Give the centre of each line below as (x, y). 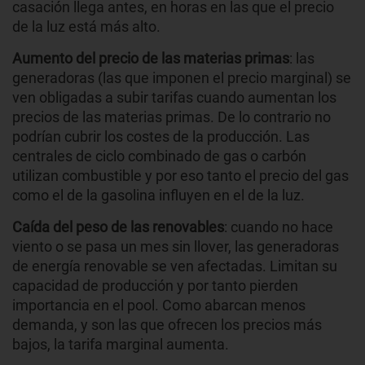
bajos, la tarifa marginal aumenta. (121, 345)
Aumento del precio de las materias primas (151, 59)
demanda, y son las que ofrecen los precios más (167, 325)
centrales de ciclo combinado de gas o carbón (159, 156)
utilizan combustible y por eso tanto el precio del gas (180, 176)
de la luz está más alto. (86, 27)
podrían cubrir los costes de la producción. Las (161, 137)
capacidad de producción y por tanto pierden (155, 286)
